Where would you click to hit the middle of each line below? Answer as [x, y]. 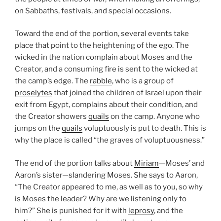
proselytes [34, 93]
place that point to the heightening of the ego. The [102, 46]
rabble [101, 81]
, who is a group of [143, 81]
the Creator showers [52, 117]
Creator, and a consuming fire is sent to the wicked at [106, 69]
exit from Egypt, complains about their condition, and [106, 105]
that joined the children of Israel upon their [127, 93]
